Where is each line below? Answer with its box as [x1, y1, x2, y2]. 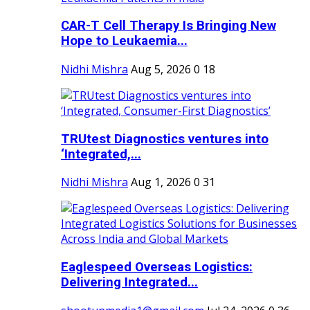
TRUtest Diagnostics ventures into [61, 131, 268, 147]
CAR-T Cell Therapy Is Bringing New [61, 18, 276, 34]
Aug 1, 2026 [131, 174, 191, 190]
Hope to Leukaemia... [61, 33, 188, 49]
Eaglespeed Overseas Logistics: [61, 259, 253, 275]
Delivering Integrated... [61, 275, 198, 291]
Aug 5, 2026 [131, 61, 191, 77]
